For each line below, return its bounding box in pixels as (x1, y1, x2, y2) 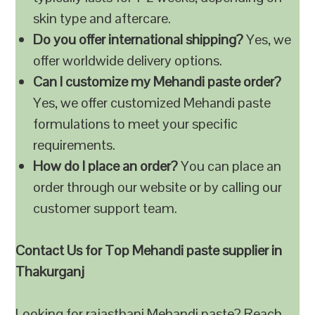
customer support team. (33, 199, 178, 217)
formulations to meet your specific (33, 115, 238, 133)
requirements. (33, 136, 116, 154)
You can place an (178, 157, 282, 175)
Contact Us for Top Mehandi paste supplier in (15, 241, 283, 259)
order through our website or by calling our (33, 178, 283, 196)
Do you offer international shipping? (33, 30, 244, 49)
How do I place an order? (33, 157, 179, 175)
